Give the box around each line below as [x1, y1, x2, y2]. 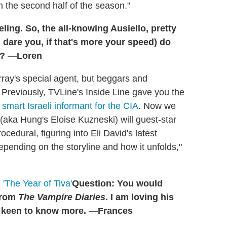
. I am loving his [105, 192, 174, 203]
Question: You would [72, 178, 163, 189]
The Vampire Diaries [18, 192, 105, 203]
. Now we [138, 101, 176, 111]
